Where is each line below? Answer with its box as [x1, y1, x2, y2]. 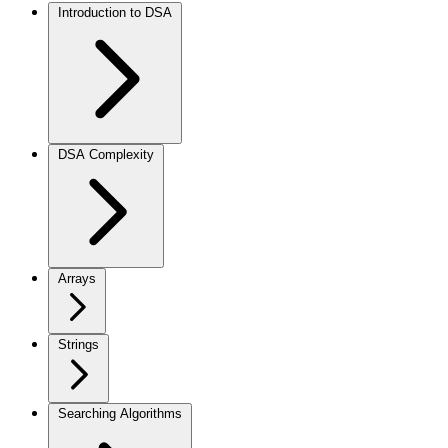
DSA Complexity [58, 147, 154, 162]
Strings [58, 337, 99, 352]
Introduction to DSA [58, 5, 172, 20]
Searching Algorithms [58, 406, 182, 421]
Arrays [58, 271, 96, 286]
